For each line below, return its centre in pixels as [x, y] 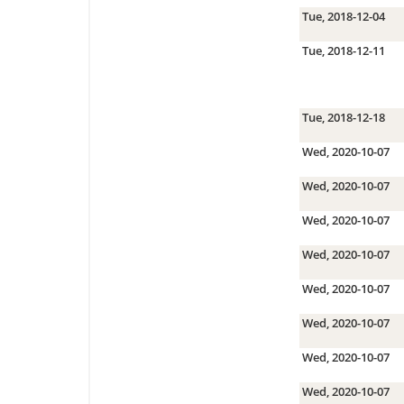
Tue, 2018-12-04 [343, 16]
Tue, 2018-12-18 [343, 117]
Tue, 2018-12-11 [343, 50]
